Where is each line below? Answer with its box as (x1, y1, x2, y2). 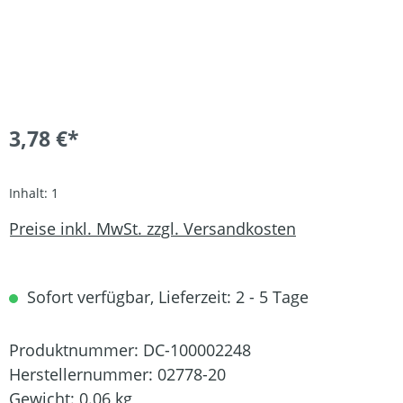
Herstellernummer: (9, 363, 157, 385)
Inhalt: (9, 184, 51, 201)
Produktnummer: (9, 338, 143, 361)
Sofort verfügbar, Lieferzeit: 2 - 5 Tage (22, 285, 309, 308)
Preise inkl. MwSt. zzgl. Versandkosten (9, 218, 296, 240)
